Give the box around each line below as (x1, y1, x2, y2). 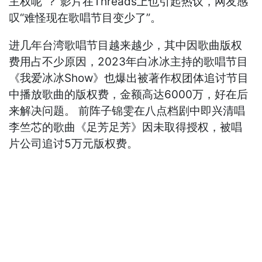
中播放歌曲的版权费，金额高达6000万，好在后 (9, 88, 249, 102)
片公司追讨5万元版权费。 (9, 137, 139, 151)
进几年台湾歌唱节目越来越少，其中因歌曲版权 (9, 39, 243, 53)
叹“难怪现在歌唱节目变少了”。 (9, 11, 162, 25)
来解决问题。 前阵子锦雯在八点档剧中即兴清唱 (9, 104, 246, 118)
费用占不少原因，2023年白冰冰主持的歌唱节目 (9, 55, 249, 69)
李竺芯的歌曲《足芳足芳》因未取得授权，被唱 (9, 120, 243, 135)
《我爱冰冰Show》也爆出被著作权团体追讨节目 (9, 71, 249, 85)
